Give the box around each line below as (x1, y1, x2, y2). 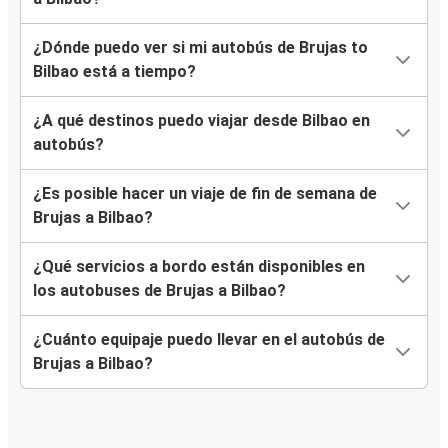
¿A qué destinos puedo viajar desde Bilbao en (33, 111, 370, 131)
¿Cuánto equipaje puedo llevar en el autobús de (33, 330, 385, 350)
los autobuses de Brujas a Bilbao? (33, 281, 286, 301)
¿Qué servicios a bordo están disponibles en (33, 257, 365, 277)
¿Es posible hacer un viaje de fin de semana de (33, 184, 377, 204)
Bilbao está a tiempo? (33, 62, 196, 82)
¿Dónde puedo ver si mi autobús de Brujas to (33, 38, 368, 58)
